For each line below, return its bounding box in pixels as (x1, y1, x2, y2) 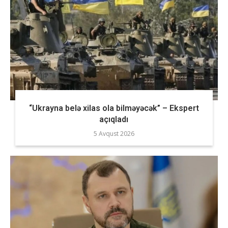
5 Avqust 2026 (93, 129, 134, 138)
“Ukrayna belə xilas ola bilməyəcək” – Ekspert (28, 103, 199, 113)
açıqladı (99, 115, 129, 124)
